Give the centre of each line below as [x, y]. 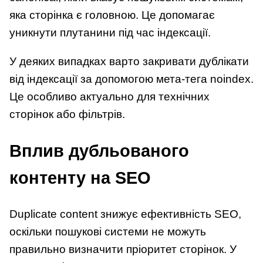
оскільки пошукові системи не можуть [108, 231]
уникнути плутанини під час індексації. [110, 32]
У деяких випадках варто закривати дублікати [129, 62]
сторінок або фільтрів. [67, 114]
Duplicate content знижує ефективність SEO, [125, 214]
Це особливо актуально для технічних [109, 97]
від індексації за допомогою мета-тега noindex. [131, 79]
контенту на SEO [80, 178]
